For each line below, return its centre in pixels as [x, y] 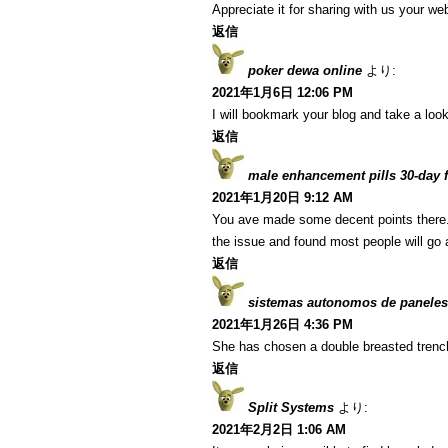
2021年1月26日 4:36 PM [282, 324]
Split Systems [291, 407]
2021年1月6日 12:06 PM [282, 92]
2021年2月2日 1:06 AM [279, 429]
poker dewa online [305, 70]
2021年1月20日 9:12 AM [282, 197]
